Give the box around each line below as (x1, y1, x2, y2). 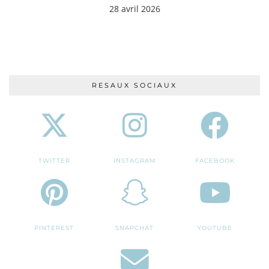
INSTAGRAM (113, 156, 156, 165)
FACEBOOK (195, 156, 235, 165)
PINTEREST (34, 223, 74, 232)
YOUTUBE (197, 223, 232, 232)
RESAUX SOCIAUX (92, 80, 177, 89)
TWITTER (38, 156, 70, 165)
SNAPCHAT (115, 223, 154, 232)
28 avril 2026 (109, 2, 161, 14)
